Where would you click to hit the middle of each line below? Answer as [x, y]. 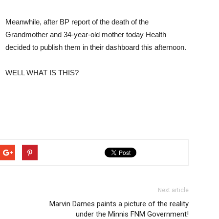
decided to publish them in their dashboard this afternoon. [96, 47]
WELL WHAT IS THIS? [42, 73]
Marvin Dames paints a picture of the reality [119, 204]
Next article [173, 190]
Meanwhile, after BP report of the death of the [77, 22]
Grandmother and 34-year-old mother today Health [86, 34]
